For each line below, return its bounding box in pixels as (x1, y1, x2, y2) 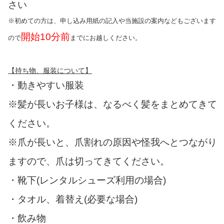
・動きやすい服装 (8, 79, 84, 90)
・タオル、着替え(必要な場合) (8, 193, 137, 204)
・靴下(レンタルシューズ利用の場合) (8, 174, 166, 185)
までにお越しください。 (70, 33, 141, 41)
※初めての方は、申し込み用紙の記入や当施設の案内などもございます (8, 16, 216, 24)
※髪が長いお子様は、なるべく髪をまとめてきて (8, 98, 217, 109)
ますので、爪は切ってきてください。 (8, 155, 169, 166)
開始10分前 (21, 31, 70, 42)
